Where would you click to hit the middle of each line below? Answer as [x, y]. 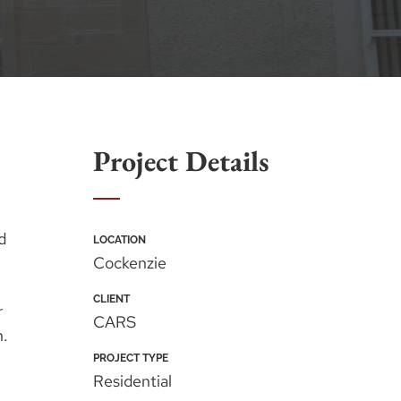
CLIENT [111, 299]
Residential [132, 381]
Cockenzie [129, 263]
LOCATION [119, 240]
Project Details [181, 162]
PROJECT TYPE [130, 358]
